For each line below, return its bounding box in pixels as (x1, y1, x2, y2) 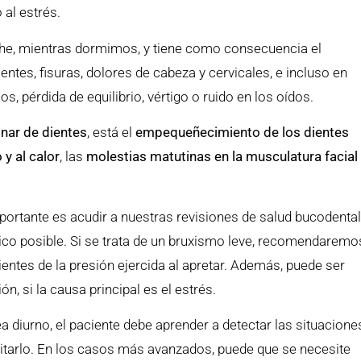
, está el (87, 124, 136, 141)
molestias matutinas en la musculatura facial (86, 148, 359, 165)
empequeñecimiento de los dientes (135, 124, 350, 141)
